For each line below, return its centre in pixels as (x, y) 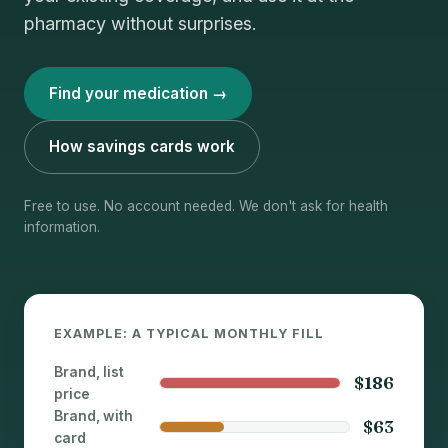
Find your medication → (138, 93)
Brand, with (94, 415)
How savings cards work (142, 146)
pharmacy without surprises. (140, 24)
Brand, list (89, 371)
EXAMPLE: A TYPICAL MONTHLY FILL (189, 334)
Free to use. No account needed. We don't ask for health (206, 205)
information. (62, 226)
